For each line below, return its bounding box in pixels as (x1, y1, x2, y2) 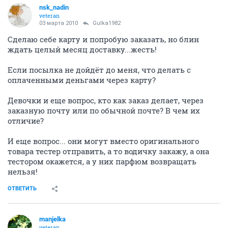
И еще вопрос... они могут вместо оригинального (8, 135, 199, 146)
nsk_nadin (39, 3, 69, 11)
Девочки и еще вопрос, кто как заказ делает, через (8, 95, 204, 105)
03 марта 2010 (39, 19, 78, 26)
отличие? (8, 115, 44, 126)
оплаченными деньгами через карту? (8, 74, 156, 85)
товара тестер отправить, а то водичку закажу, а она (8, 146, 209, 156)
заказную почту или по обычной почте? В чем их (8, 105, 200, 116)
